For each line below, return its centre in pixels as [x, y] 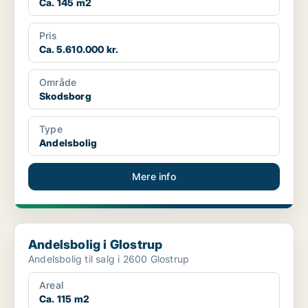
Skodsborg [65, 96]
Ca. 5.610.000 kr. [79, 49]
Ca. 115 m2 [64, 299]
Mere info [154, 177]
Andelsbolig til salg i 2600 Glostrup [109, 259]
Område [58, 82]
